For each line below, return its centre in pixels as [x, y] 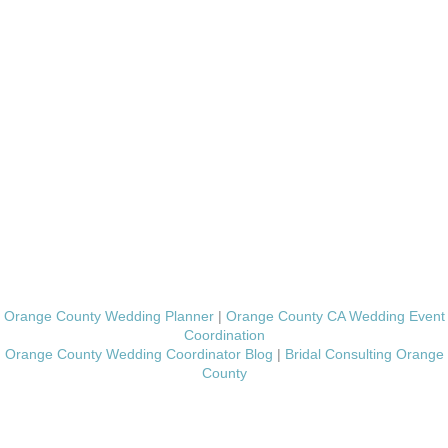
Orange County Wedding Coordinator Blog [138, 354]
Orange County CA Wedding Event [335, 316]
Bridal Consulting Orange [364, 354]
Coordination [224, 335]
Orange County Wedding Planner [108, 316]
